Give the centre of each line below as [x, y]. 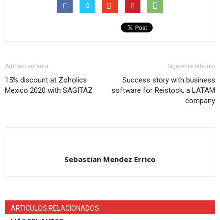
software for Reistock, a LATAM [163, 90]
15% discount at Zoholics [46, 80]
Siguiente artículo [191, 66]
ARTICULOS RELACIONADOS [55, 208]
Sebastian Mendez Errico [110, 159]
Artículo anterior [27, 66]
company [200, 101]
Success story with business [169, 80]
